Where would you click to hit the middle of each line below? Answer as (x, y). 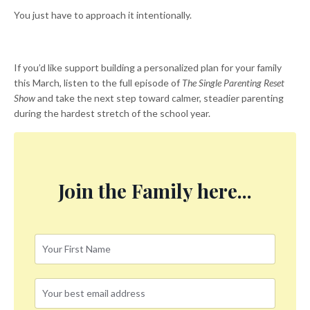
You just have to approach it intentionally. (103, 15)
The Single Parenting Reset (233, 82)
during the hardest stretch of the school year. (112, 113)
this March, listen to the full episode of (98, 82)
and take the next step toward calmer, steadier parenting (159, 98)
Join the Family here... (155, 190)
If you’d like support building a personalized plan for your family (148, 67)
